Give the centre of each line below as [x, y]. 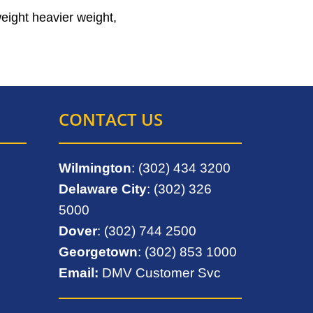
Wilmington [95, 168]
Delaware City [102, 189]
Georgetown [98, 252]
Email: [78, 272]
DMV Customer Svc [161, 272]
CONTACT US [110, 119]
